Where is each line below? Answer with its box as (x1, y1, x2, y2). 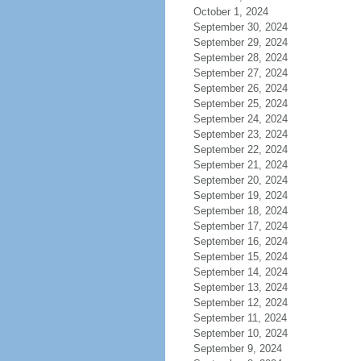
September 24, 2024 (193, 113, 288, 125)
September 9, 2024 (193, 342, 282, 355)
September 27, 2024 (193, 67, 288, 79)
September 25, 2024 (193, 98, 288, 110)
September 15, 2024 (193, 251, 288, 263)
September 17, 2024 (193, 220, 288, 232)
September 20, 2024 (193, 174, 288, 186)
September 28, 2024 (193, 52, 288, 64)
